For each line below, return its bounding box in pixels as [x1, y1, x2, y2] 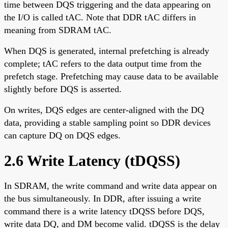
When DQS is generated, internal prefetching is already [4, 45, 209, 56]
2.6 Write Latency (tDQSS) [4, 152, 180, 169]
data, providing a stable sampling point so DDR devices [4, 117, 211, 128]
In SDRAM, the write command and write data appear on [4, 180, 217, 191]
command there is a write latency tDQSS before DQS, [4, 206, 205, 216]
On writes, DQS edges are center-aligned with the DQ [4, 104, 204, 115]
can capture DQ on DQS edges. [4, 130, 121, 140]
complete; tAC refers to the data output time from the [4, 58, 202, 69]
